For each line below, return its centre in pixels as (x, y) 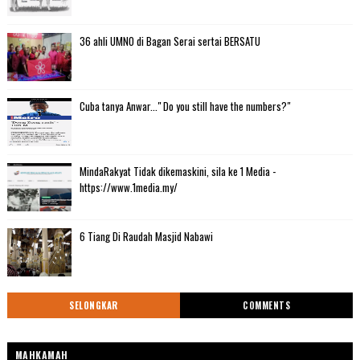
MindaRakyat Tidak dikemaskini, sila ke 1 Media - (177, 171)
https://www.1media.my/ (128, 187)
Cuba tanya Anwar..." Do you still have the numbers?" (184, 106)
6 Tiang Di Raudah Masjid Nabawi (146, 236)
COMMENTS (266, 305)
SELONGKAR (94, 305)
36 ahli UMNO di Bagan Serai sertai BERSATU (170, 41)
